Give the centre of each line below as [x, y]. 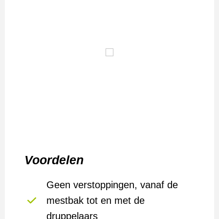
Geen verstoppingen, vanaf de [112, 185]
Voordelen [54, 160]
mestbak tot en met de [96, 200]
